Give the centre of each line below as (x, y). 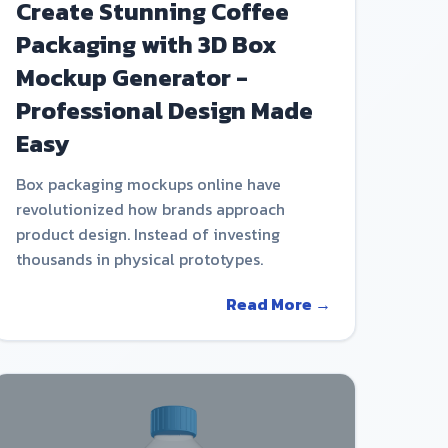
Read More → (278, 303)
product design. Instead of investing (147, 233)
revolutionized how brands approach (150, 208)
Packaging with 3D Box (146, 44)
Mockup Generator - (131, 77)
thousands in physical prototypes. (139, 258)
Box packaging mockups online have (148, 183)
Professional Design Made (164, 110)
